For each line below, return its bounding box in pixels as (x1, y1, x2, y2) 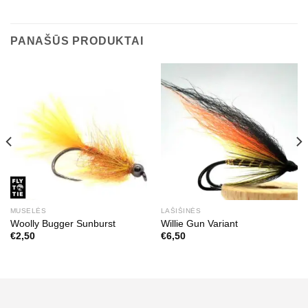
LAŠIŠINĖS (160, 207, 201, 215)
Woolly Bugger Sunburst (10, 218, 115, 229)
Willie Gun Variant (160, 218, 238, 229)
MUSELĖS (10, 207, 47, 215)
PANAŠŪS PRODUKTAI (10, 34, 144, 47)
